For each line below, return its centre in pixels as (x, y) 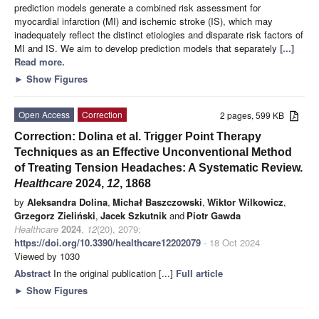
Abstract (34, 273)
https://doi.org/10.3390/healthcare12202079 (108, 242)
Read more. (40, 61)
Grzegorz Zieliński (55, 215)
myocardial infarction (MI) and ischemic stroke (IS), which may (143, 21)
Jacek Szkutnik (134, 215)
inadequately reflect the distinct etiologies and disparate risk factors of (159, 34)
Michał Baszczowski (157, 202)
